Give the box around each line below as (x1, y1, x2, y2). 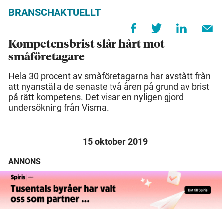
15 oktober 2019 (83, 136, 148, 147)
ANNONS (8, 157, 41, 166)
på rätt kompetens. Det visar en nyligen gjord (8, 92, 184, 103)
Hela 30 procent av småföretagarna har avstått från (8, 71, 211, 82)
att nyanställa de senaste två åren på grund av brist (8, 81, 209, 92)
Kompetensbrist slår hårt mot (8, 39, 165, 51)
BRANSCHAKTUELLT (8, 6, 101, 19)
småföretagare (8, 52, 85, 63)
